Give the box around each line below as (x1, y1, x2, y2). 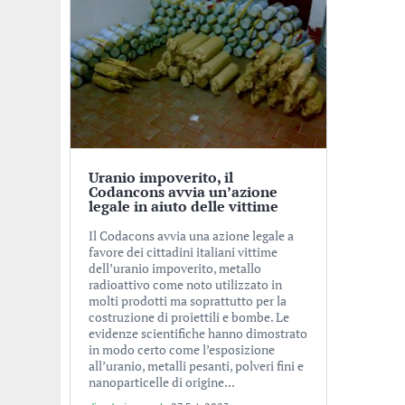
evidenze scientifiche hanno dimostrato (88, 325, 307, 343)
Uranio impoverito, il (88, 167, 233, 188)
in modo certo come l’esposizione (88, 341, 275, 359)
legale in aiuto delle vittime (88, 196, 278, 217)
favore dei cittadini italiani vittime (88, 243, 278, 261)
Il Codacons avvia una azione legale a (88, 227, 294, 245)
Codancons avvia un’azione (88, 182, 278, 202)
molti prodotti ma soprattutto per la (88, 292, 287, 310)
